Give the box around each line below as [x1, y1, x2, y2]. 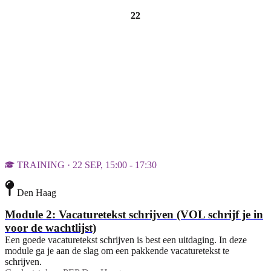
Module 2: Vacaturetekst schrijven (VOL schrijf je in [5, 207, 263, 221]
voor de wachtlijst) [5, 221, 96, 234]
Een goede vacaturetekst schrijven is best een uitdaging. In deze [5, 234, 247, 245]
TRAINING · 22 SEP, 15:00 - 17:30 [17, 160, 157, 171]
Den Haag [17, 187, 56, 198]
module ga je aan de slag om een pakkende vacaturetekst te [5, 245, 229, 256]
